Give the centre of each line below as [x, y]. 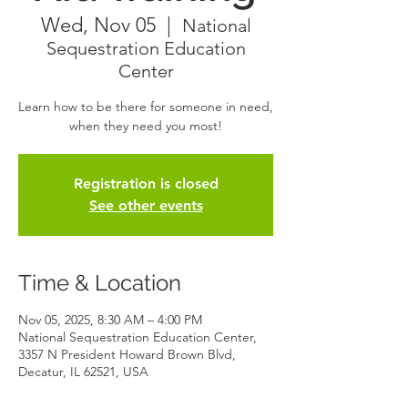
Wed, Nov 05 [98, 25]
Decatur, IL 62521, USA [83, 372]
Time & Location [100, 283]
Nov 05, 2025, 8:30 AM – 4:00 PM [110, 320]
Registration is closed [146, 184]
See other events [146, 205]
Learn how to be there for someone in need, [146, 107]
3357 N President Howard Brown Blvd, [127, 354]
